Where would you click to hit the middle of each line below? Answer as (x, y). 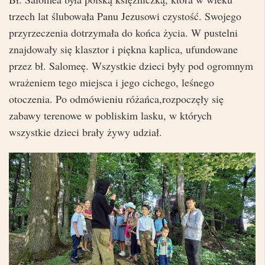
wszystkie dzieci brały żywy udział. (85, 132)
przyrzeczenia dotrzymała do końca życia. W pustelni (123, 32)
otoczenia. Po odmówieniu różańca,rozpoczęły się (116, 98)
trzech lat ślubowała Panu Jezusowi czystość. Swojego (125, 16)
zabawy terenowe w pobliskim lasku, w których (110, 115)
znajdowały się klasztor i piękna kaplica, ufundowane (123, 49)
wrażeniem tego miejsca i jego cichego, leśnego (112, 82)
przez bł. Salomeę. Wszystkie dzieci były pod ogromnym (131, 65)
